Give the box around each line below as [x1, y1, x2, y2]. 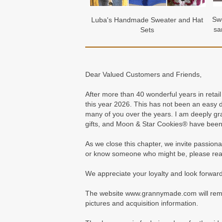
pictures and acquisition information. [85, 199, 198, 208]
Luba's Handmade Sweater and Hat [91, 16, 203, 24]
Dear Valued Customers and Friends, [85, 70, 202, 79]
